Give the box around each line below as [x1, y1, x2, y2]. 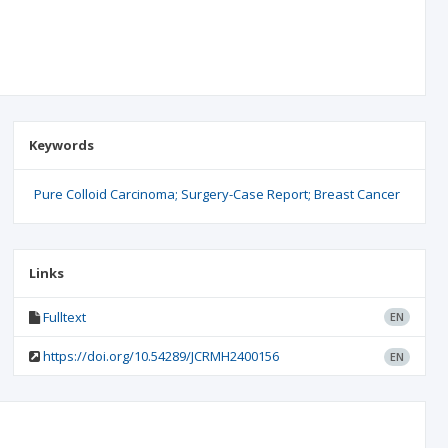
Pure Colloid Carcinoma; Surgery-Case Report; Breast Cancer [33, 185, 400, 203]
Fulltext [42, 308, 86, 326]
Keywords [28, 136, 94, 154]
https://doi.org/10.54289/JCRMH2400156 [42, 347, 279, 365]
